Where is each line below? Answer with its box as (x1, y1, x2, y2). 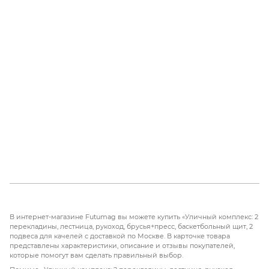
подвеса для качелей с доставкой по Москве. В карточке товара (10, 231, 230, 240)
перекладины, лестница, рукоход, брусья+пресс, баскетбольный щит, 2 (10, 222, 253, 231)
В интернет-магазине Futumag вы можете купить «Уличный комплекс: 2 (10, 212, 258, 221)
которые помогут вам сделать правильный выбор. (10, 250, 183, 259)
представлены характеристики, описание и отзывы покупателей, (10, 241, 235, 250)
